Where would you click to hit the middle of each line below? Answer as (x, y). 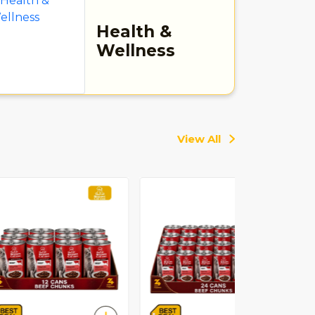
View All (199, 139)
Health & (134, 32)
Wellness (135, 51)
